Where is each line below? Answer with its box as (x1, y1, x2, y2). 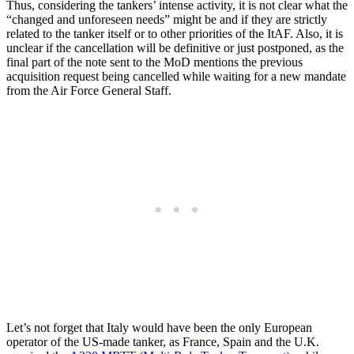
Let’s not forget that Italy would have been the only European (6, 320, 312, 334)
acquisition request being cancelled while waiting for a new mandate (6, 69, 346, 83)
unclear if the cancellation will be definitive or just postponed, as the (6, 40, 344, 55)
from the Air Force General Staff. (6, 83, 171, 97)
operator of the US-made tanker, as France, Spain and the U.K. (6, 334, 319, 348)
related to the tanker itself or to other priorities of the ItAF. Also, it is (6, 26, 343, 40)
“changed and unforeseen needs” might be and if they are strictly (6, 12, 327, 26)
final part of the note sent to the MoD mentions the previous (6, 55, 303, 69)
